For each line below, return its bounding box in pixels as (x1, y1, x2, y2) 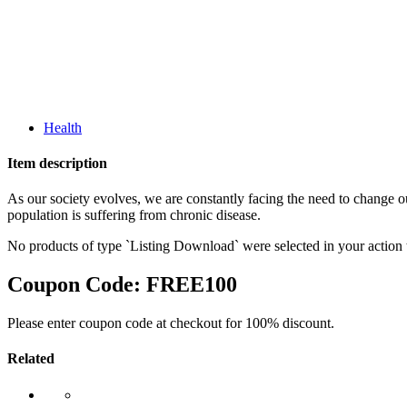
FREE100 (146, 273, 237, 297)
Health (44, 119, 82, 135)
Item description (7, 155, 107, 172)
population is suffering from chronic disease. (7, 207, 261, 223)
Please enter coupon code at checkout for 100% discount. (7, 315, 334, 332)
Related (7, 351, 55, 367)
